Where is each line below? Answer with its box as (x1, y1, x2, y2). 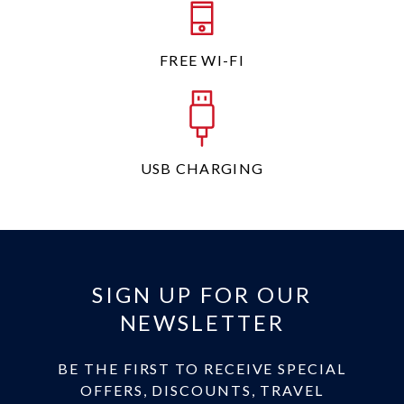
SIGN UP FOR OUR (91, 281, 313, 308)
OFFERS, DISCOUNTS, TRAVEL (80, 381, 324, 399)
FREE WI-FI (160, 51, 244, 69)
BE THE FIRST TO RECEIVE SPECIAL (58, 360, 346, 377)
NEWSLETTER (119, 309, 285, 335)
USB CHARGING (140, 160, 264, 177)
